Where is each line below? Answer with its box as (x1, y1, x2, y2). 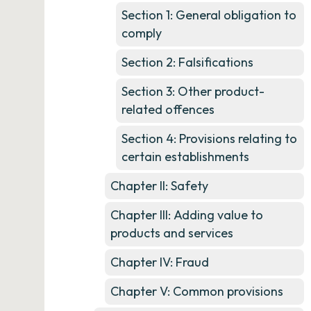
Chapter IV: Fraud (110, 254, 209, 270)
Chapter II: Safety (110, 178, 208, 194)
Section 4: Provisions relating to (121, 131, 297, 146)
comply (121, 25, 162, 41)
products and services (110, 225, 233, 241)
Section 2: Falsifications (121, 54, 253, 70)
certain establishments (121, 149, 249, 165)
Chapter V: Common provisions (110, 283, 283, 299)
